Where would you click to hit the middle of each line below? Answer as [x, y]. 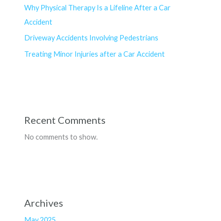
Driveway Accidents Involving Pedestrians [92, 38]
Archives [44, 203]
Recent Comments [65, 120]
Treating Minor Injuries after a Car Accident [95, 54]
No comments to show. [61, 137]
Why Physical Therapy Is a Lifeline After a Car [98, 7]
